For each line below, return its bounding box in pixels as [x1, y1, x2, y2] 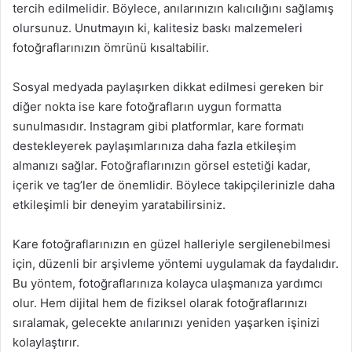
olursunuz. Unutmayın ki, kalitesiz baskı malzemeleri [13, 20, 302, 35]
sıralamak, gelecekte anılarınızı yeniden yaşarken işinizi [13, 315, 320, 330]
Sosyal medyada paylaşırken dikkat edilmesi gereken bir [13, 79, 324, 94]
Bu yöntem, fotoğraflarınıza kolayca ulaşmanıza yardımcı [13, 276, 323, 291]
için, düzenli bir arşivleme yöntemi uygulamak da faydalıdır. [13, 256, 339, 271]
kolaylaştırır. [13, 335, 79, 350]
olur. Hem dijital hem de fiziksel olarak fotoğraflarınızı [13, 295, 307, 310]
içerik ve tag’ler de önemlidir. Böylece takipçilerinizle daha [13, 178, 335, 192]
